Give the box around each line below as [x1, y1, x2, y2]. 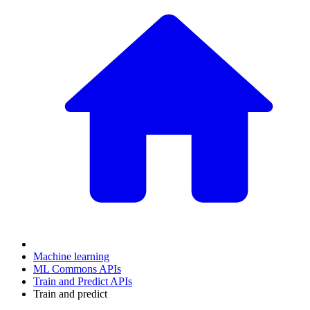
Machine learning [33, 250, 109, 262]
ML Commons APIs [33, 262, 121, 275]
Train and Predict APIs [33, 275, 132, 287]
